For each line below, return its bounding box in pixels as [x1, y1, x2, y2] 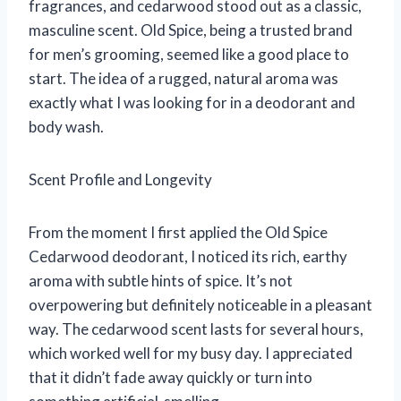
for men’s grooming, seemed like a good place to [29, 44, 349, 64]
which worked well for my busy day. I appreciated [29, 343, 353, 363]
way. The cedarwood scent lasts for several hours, [29, 319, 363, 338]
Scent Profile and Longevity [29, 169, 212, 189]
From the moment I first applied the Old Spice [29, 222, 328, 242]
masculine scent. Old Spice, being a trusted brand [29, 20, 353, 39]
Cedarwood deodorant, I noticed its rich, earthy [29, 246, 347, 266]
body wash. [29, 116, 104, 136]
